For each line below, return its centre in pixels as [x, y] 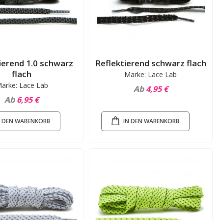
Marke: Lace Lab [151, 75]
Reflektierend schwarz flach [151, 63]
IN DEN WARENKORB [151, 121]
